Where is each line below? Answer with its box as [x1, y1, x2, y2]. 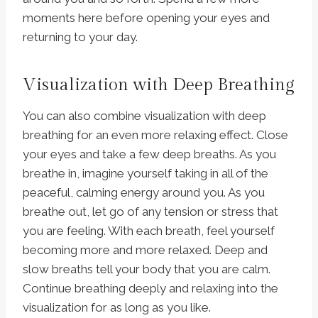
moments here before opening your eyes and [23, 11, 270, 26]
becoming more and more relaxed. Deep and [23, 243, 268, 258]
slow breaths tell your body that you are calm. [23, 262, 270, 277]
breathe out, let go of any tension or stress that [23, 204, 278, 219]
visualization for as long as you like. [23, 300, 211, 315]
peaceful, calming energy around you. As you [23, 185, 265, 200]
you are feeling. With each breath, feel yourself [23, 224, 275, 238]
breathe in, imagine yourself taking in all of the [23, 166, 268, 181]
